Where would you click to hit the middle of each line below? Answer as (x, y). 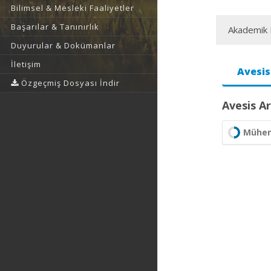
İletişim (26, 64)
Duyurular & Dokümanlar (63, 45)
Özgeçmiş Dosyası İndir (69, 83)
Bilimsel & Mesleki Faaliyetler (73, 8)
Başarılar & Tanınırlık (55, 27)
